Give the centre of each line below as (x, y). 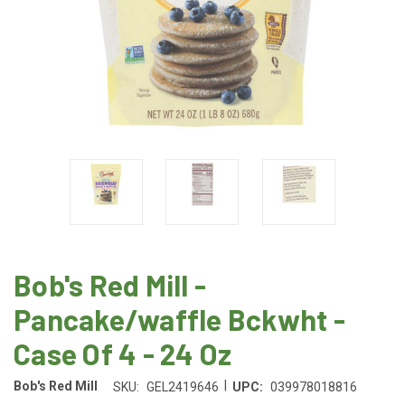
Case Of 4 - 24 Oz (123, 353)
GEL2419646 (182, 386)
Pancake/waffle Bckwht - (179, 319)
